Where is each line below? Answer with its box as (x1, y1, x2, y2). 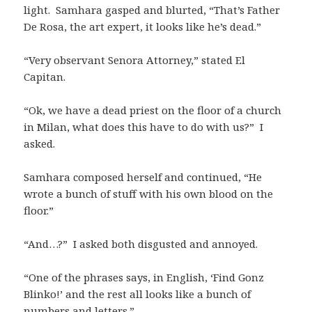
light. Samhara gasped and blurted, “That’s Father (24, 2, 281, 17)
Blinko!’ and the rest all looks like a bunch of (24, 286, 251, 301)
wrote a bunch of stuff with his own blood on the (24, 186, 274, 201)
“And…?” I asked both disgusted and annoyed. (24, 236, 258, 251)
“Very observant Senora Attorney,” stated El (24, 52, 246, 67)
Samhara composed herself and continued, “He (24, 169, 263, 184)
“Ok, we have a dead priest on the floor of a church (24, 102, 282, 117)
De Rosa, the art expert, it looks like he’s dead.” (24, 19, 262, 33)
